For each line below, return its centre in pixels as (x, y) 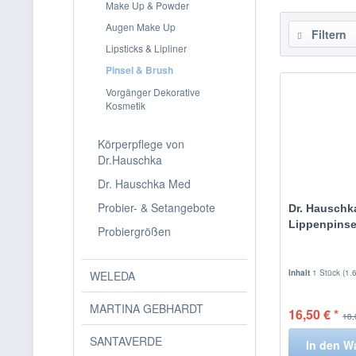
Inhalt (301, 272)
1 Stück (328, 272)
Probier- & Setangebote (157, 207)
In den (323, 344)
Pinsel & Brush (139, 70)
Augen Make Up (141, 27)
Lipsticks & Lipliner (146, 48)
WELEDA (112, 276)
